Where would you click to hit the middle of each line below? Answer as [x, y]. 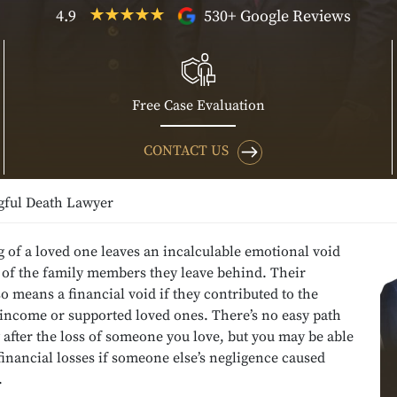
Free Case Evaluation [198, 105]
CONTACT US [186, 150]
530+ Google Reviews [275, 16]
